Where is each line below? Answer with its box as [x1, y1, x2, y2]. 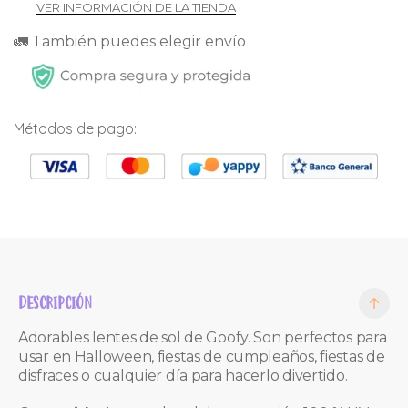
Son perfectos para [253, 328, 387, 346]
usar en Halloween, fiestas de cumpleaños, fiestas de [18, 347, 385, 365]
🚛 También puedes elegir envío [14, 32, 246, 50]
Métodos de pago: [14, 119, 137, 138]
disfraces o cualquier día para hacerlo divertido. [18, 366, 352, 384]
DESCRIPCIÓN [18, 292, 92, 312]
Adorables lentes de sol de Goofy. [18, 328, 254, 346]
